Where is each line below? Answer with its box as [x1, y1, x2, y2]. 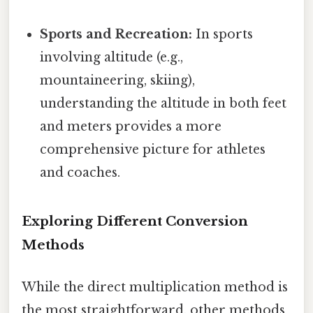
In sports [192, 26, 254, 42]
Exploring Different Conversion [22, 213, 248, 230]
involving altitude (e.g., [40, 49, 184, 65]
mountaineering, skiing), [40, 72, 196, 88]
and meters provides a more [40, 118, 222, 134]
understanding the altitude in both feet [40, 95, 287, 111]
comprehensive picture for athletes [40, 141, 266, 157]
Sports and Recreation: [40, 26, 193, 42]
